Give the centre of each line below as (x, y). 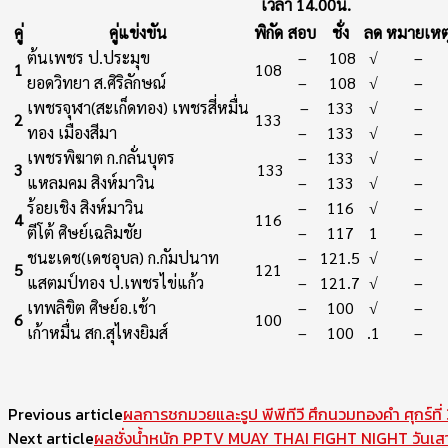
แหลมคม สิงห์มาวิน (91, 183)
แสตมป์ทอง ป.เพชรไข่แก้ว (115, 283)
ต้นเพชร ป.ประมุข (88, 58)
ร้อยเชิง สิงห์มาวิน (85, 208)
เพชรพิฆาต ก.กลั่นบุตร (101, 158)
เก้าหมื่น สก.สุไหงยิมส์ (97, 333)
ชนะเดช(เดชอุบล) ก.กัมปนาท (123, 258)
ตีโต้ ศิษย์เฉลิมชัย (84, 233)
